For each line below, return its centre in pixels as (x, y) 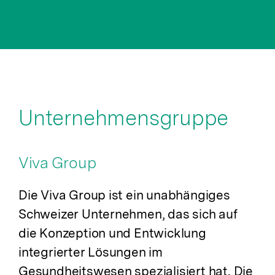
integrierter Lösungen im (91, 252)
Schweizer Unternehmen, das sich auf (128, 214)
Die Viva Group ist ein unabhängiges (124, 195)
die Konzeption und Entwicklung (112, 233)
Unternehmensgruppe (124, 118)
